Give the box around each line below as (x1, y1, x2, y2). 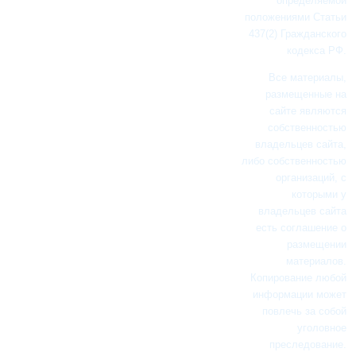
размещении (286, 238, 346, 250)
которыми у (291, 188, 346, 200)
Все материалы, (268, 71, 346, 83)
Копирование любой (250, 271, 346, 284)
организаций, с (275, 171, 346, 184)
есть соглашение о (255, 221, 346, 234)
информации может (252, 288, 346, 300)
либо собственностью (241, 154, 346, 167)
